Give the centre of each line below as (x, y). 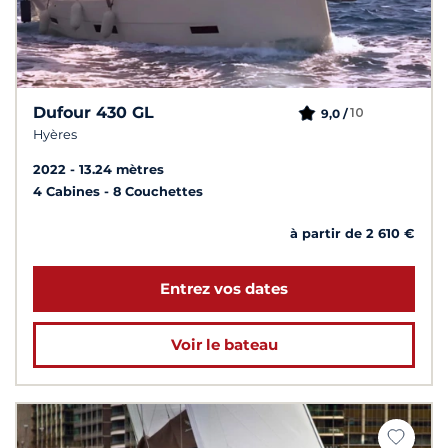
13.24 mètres (121, 169)
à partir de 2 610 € (352, 233)
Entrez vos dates (224, 288)
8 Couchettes (158, 191)
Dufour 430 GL (93, 112)
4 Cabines (68, 191)
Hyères (55, 134)
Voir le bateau (224, 344)
